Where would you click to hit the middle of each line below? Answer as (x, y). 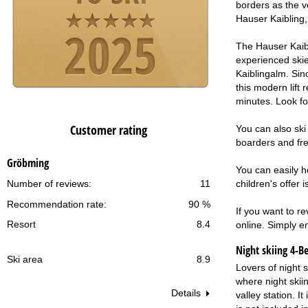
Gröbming (28, 163)
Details (186, 293)
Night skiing (263, 250)
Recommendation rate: (57, 205)
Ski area (25, 260)
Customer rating (108, 130)
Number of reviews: (49, 184)
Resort (21, 224)
